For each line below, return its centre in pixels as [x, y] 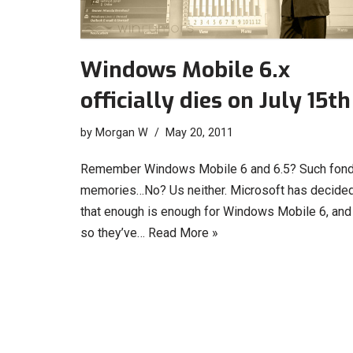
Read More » [183, 232]
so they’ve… [114, 232]
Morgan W [122, 132]
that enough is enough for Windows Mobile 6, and [216, 211]
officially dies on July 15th [216, 100]
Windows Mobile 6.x [185, 69]
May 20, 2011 [199, 132]
